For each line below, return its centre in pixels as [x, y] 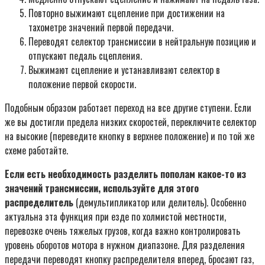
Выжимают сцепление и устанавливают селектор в [124, 70]
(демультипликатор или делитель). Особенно [160, 202]
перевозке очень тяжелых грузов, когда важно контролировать [122, 230]
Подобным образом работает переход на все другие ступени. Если [128, 107]
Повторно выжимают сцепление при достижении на [127, 13]
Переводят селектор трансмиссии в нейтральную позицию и [142, 41]
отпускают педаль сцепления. [85, 55]
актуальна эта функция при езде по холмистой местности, [115, 216]
